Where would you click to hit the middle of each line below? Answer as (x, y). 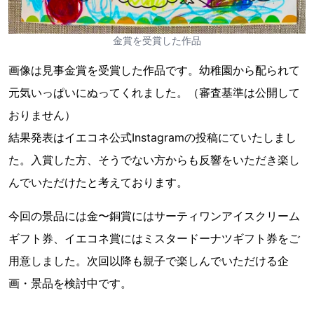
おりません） (42, 115)
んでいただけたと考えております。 (98, 182)
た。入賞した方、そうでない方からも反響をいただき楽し (154, 160)
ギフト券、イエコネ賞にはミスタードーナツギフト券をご (154, 238)
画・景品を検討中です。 (70, 283)
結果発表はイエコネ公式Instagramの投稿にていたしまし (152, 137)
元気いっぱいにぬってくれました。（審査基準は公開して (154, 93)
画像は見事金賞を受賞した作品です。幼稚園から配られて (154, 70)
